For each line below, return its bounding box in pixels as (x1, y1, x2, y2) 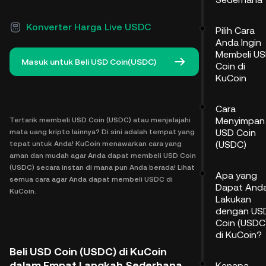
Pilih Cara (216, 25, 255, 36)
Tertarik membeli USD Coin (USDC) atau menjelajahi (9, 116, 191, 124)
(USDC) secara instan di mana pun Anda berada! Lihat (9, 163, 195, 172)
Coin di (216, 61, 245, 72)
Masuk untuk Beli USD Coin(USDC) (21, 57, 156, 66)
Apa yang (216, 170, 257, 181)
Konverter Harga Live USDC (26, 21, 151, 33)
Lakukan (216, 194, 251, 205)
